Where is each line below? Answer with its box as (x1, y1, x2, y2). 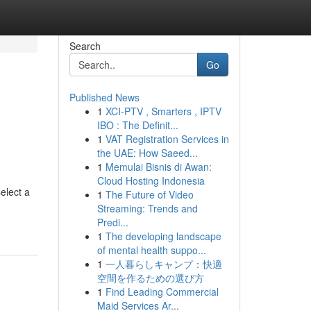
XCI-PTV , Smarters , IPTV (105, 104, 221, 118)
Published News (69, 90, 140, 104)
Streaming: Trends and (96, 201, 198, 215)
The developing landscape (105, 229, 221, 243)
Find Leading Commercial (105, 285, 219, 299)
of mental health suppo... (96, 243, 206, 257)
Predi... (96, 215, 128, 229)
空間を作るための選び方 (96, 271, 204, 285)
